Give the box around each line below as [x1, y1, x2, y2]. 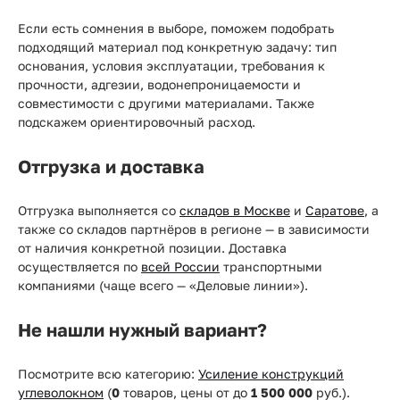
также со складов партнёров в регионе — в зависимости [18, 221, 370, 237]
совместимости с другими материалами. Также [18, 96, 314, 111]
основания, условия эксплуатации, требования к [18, 58, 325, 73]
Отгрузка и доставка [18, 155, 204, 177]
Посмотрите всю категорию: [18, 366, 198, 381]
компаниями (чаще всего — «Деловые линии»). [18, 278, 308, 293]
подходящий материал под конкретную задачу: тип [18, 39, 337, 54]
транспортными [220, 259, 322, 274]
